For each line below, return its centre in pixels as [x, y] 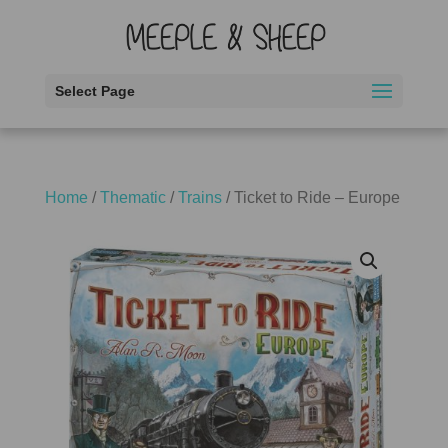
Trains [199, 197]
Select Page [94, 91]
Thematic [132, 197]
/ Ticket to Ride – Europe [310, 197]
